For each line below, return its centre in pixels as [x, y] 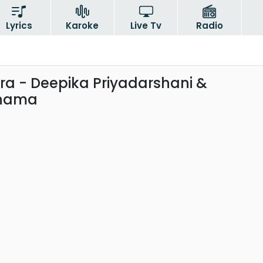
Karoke [82, 26]
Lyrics [19, 26]
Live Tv [146, 26]
